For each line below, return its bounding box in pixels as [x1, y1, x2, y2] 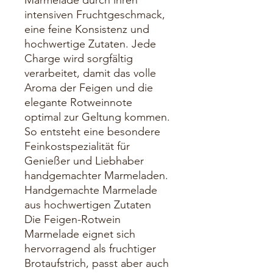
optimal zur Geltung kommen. [24, 110, 170, 124]
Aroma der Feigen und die [24, 81, 153, 95]
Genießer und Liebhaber [24, 154, 144, 168]
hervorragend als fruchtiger [24, 242, 156, 256]
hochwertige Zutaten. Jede [24, 37, 156, 51]
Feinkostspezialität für [24, 140, 130, 154]
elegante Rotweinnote [24, 96, 132, 110]
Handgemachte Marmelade [24, 183, 157, 197]
